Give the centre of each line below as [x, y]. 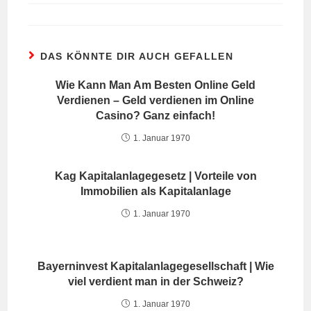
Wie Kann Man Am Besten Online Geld [155, 85]
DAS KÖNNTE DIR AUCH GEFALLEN [136, 56]
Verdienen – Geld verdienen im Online [155, 100]
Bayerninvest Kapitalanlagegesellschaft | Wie [155, 266]
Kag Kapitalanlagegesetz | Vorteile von [155, 176]
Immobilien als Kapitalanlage [155, 191]
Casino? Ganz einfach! [155, 116]
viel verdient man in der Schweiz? [155, 281]
